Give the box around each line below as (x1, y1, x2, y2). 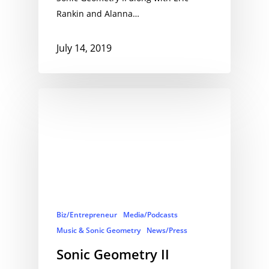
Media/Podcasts (123, 210, 178, 220)
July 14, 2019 (56, 41, 112, 55)
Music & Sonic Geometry (56, 225, 141, 236)
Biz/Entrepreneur (56, 210, 117, 220)
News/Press (147, 225, 187, 236)
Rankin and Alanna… (56, 7, 139, 19)
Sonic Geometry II (56, 245, 169, 264)
